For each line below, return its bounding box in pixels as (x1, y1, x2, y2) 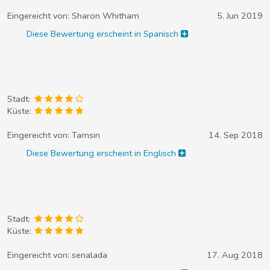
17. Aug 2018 (207, 248, 263, 261)
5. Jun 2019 (217, 9, 263, 22)
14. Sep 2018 (209, 129, 263, 142)
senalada (72, 248, 107, 261)
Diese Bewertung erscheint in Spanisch (27, 27, 181, 40)
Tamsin (72, 129, 100, 142)
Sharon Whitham (72, 9, 139, 22)
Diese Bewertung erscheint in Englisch (27, 147, 179, 160)
